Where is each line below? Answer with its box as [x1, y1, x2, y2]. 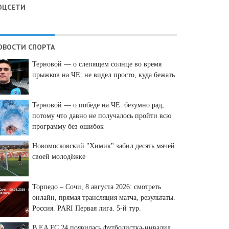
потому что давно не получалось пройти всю [32, 111, 171, 120]
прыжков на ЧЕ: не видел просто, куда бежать [32, 71, 175, 79]
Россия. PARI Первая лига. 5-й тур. [32, 204, 141, 212]
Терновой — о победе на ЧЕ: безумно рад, [32, 101, 164, 109]
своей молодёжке [32, 152, 85, 161]
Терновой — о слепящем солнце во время [32, 60, 162, 68]
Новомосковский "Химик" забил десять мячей [32, 142, 175, 150]
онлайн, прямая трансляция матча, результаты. [32, 193, 175, 201]
